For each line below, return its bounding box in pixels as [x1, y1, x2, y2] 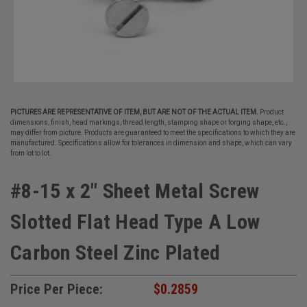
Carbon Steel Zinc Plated [10, 241, 220, 265]
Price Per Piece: [10, 280, 103, 297]
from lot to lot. [10, 149, 51, 157]
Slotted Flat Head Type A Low [10, 210, 260, 234]
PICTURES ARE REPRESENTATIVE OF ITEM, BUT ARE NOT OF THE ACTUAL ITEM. [10, 108, 258, 116]
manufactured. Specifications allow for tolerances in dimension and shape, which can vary [10, 139, 292, 147]
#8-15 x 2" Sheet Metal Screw [10, 179, 259, 203]
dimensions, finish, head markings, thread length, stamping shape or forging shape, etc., [10, 119, 287, 126]
